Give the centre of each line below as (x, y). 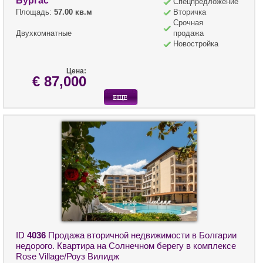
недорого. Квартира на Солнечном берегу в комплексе (126, 245)
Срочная (188, 22)
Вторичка (190, 12)
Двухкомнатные (44, 33)
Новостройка (196, 43)
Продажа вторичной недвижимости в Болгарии (141, 235)
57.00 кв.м (73, 12)
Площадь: (35, 12)
